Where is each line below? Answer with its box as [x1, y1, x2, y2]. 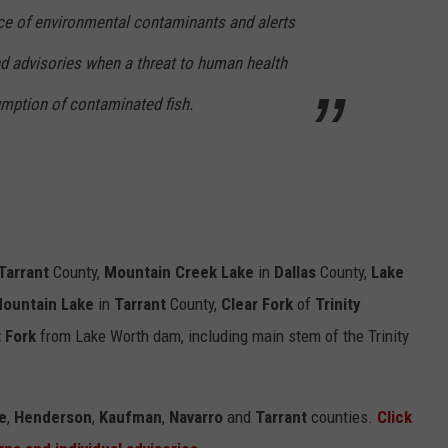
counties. [307, 406, 377, 427]
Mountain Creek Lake [104, 261, 254, 282]
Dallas [274, 261, 316, 282]
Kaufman [99, 406, 162, 427]
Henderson [14, 406, 92, 427]
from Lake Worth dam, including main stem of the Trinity [36, 325, 409, 346]
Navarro [169, 406, 223, 427]
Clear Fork [221, 293, 293, 314]
